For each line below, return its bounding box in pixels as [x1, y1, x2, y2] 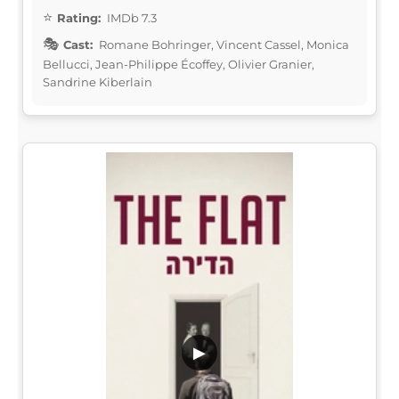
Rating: [57, 10, 101, 25]
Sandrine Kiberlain [43, 74, 152, 89]
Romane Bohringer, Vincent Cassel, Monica [96, 37, 349, 52]
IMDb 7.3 [104, 10, 157, 25]
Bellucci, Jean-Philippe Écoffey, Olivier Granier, [43, 56, 314, 71]
